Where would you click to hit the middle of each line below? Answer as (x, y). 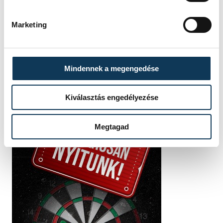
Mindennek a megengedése (111, 68)
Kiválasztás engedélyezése (111, 98)
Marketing (29, 24)
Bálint (81, 24)
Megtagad (111, 126)
